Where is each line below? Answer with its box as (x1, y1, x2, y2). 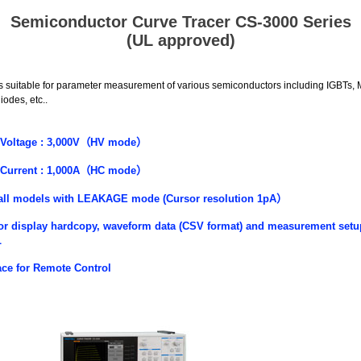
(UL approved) (126, 31, 235, 49)
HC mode (90, 164, 136, 176)
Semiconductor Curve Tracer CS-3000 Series (10, 13, 351, 31)
